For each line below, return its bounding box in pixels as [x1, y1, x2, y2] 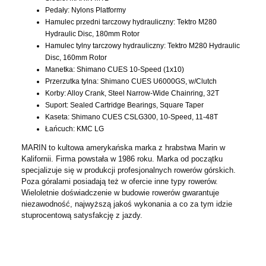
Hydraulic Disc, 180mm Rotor [45, 30, 140, 38]
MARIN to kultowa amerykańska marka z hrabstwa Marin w [21, 143, 225, 152]
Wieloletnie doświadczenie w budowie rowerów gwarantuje [21, 188, 219, 197]
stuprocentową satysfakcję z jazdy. [21, 211, 142, 220]
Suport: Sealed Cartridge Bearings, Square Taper [45, 101, 204, 109]
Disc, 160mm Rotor [45, 53, 107, 62]
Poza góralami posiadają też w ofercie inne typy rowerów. [21, 177, 218, 186]
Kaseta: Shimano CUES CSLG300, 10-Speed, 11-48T [45, 113, 218, 121]
